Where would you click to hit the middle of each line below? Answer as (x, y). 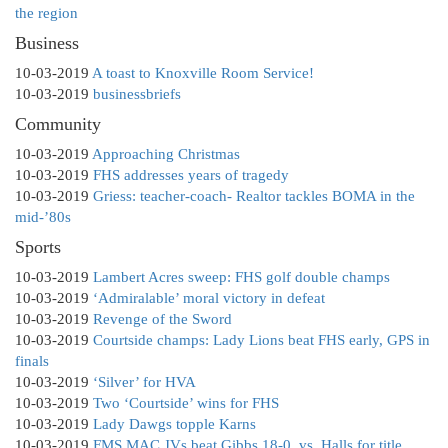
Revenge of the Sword (162, 319)
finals (32, 361)
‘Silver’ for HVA (144, 382)
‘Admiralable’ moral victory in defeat (209, 298)
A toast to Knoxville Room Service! (203, 73)
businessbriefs (137, 94)
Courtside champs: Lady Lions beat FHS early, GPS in (261, 340)
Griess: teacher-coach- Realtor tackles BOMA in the (254, 196)
